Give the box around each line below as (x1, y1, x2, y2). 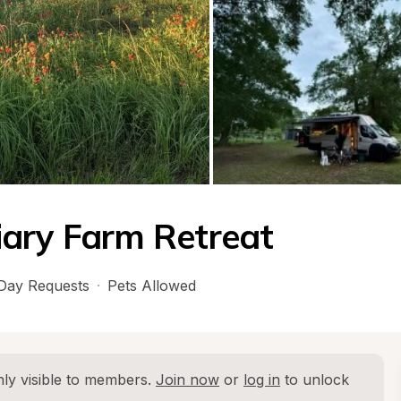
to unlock (280, 371, 349, 388)
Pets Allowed (107, 277, 196, 294)
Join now (156, 371, 219, 388)
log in (243, 371, 280, 388)
